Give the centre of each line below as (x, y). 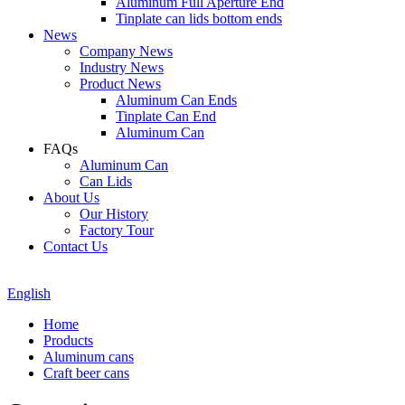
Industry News (122, 67)
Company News (126, 51)
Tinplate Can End (166, 116)
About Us (71, 198)
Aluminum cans (89, 357)
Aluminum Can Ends (176, 100)
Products (68, 340)
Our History (114, 214)
